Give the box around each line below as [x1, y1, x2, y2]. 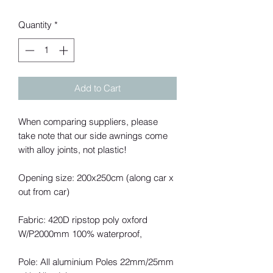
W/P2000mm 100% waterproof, [18, 227, 142, 239]
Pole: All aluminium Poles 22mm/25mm [18, 255, 174, 268]
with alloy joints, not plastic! [18, 143, 127, 155]
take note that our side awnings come [18, 129, 168, 141]
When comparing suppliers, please [18, 115, 158, 127]
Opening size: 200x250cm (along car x [18, 171, 174, 183]
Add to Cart [74, 82, 121, 94]
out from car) [18, 185, 69, 197]
